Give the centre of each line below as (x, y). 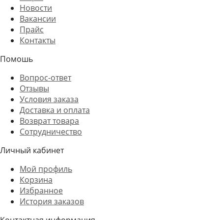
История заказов (52, 201)
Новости (36, 8)
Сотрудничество (51, 132)
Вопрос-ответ (45, 78)
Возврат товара (49, 121)
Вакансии (38, 19)
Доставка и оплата (55, 110)
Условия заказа (49, 99)
